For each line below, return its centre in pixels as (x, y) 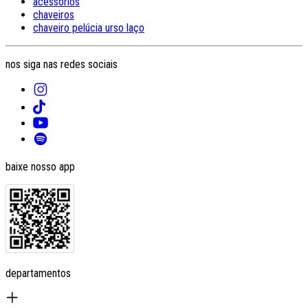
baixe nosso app (40, 166)
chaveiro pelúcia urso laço (89, 28)
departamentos (38, 273)
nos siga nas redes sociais (62, 65)
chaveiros (54, 15)
